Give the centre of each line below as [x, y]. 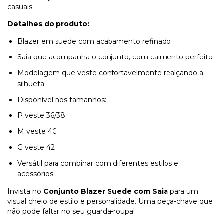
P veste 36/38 [41, 116]
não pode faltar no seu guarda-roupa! [71, 211]
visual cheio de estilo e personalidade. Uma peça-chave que [110, 201]
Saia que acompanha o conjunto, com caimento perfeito [115, 57]
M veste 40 [37, 132]
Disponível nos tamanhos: [62, 100]
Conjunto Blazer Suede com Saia [106, 192]
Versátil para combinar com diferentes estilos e [98, 163]
